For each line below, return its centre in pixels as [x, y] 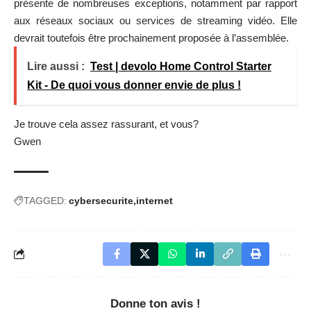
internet [154, 200]
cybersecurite [101, 200]
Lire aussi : [56, 66]
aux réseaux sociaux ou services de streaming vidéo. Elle [155, 20]
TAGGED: [45, 200]
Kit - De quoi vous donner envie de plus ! [134, 85]
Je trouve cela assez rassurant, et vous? [106, 124]
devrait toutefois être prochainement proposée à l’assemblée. [151, 37]
